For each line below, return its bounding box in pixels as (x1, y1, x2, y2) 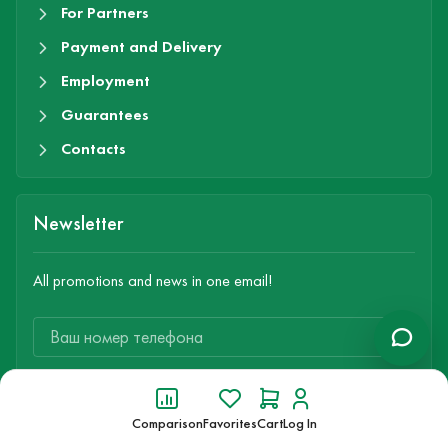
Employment (61, 71, 150, 91)
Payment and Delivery (61, 37, 222, 57)
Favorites (202, 415, 257, 432)
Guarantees (61, 105, 149, 125)
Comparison (131, 415, 203, 432)
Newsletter (33, 211, 123, 236)
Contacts (61, 139, 126, 159)
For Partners (61, 3, 149, 23)
